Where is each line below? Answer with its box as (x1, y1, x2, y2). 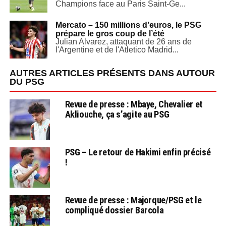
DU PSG (9, 76, 44, 87)
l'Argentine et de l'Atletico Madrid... (55, 45, 179, 54)
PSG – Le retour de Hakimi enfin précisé (65, 146, 211, 157)
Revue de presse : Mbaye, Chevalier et (65, 98, 203, 109)
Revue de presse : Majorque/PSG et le (65, 194, 202, 205)
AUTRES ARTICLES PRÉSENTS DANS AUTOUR (9, 68, 215, 78)
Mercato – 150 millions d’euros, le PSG (55, 20, 201, 29)
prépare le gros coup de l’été (55, 29, 164, 38)
